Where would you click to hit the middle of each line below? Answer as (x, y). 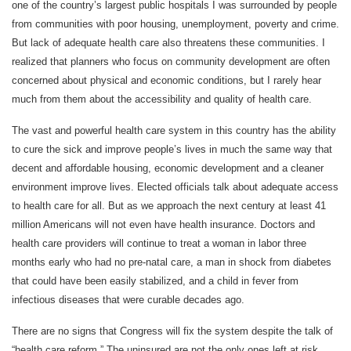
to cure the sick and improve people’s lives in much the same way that (172, 149)
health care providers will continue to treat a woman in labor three (159, 243)
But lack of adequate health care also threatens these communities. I (168, 43)
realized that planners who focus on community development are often (171, 62)
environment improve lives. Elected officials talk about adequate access (175, 187)
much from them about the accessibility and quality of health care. (162, 99)
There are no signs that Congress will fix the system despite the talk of (172, 331)
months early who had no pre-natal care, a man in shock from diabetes (172, 262)
